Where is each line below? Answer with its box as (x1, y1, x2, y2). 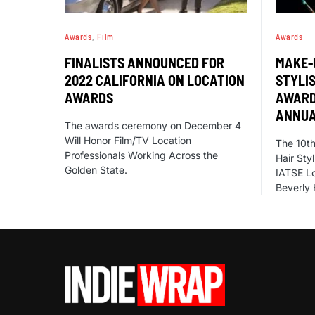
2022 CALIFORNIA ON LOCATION (65, 71, 245, 89)
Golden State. (65, 163, 127, 176)
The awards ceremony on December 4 (65, 119, 241, 131)
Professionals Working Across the (65, 148, 218, 161)
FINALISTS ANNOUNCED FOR (65, 53, 224, 71)
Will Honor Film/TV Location (65, 134, 191, 146)
